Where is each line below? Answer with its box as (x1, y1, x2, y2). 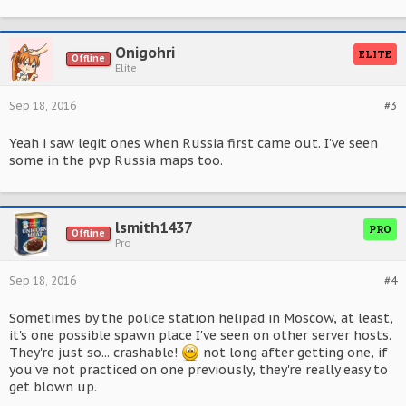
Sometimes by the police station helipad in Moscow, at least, (9, 310, 393, 326)
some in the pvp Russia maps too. (9, 152, 223, 169)
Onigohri (115, 43, 175, 62)
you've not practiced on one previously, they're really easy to (9, 362, 388, 378)
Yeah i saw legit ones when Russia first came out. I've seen (9, 135, 378, 151)
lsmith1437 (115, 218, 192, 237)
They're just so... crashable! (9, 344, 181, 361)
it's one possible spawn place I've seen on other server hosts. (9, 327, 391, 343)
